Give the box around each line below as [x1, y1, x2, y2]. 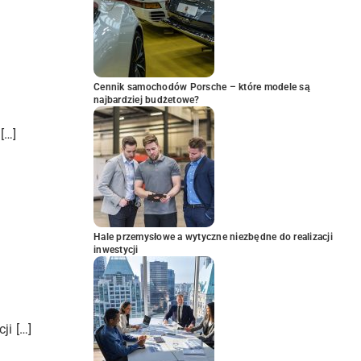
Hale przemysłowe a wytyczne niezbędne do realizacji [93, 231, 333, 243]
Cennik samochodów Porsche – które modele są [93, 81, 310, 93]
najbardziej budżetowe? [93, 94, 200, 106]
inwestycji [93, 244, 139, 255]
